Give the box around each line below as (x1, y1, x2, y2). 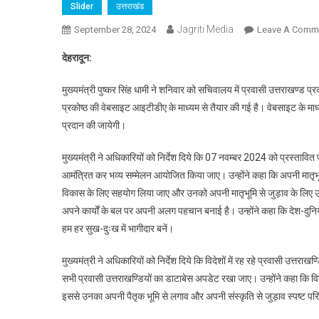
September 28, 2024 (74, 24, 156, 35)
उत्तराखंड (116, 1, 144, 11)
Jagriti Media (177, 23, 234, 35)
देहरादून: (62, 52, 94, 63)
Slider (70, 1, 93, 11)
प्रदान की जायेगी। (62, 120, 126, 131)
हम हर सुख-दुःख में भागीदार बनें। (62, 223, 174, 234)
